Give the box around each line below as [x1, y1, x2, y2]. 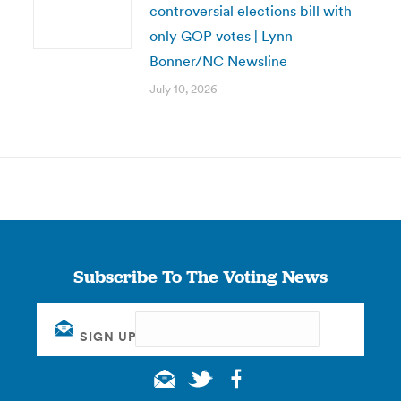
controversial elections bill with [149, 2, 352, 20]
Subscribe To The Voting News [73, 265, 328, 288]
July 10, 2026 [149, 81, 218, 97]
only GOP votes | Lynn [149, 27, 293, 45]
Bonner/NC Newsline [149, 52, 287, 70]
